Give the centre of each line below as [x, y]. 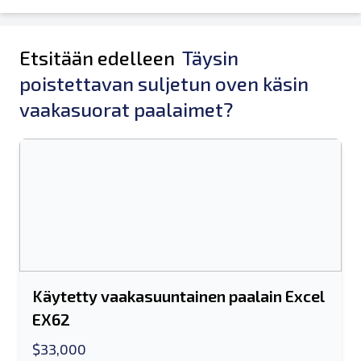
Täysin [210, 58]
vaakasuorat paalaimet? [126, 109]
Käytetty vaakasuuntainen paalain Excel [178, 296]
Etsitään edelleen [99, 58]
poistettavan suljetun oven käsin [164, 83]
